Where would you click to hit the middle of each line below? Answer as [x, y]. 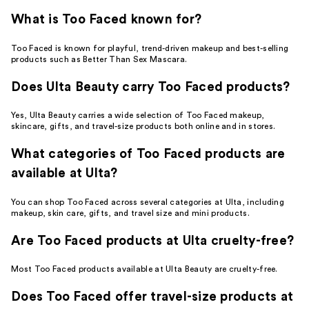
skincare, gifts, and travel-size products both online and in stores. [143, 127]
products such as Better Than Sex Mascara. [99, 59]
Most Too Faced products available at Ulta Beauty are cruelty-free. [144, 269]
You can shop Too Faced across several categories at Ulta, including [148, 202]
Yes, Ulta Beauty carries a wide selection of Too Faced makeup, [138, 116]
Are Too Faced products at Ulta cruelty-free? [152, 241]
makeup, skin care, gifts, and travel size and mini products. [130, 213]
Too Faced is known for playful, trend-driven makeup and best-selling [150, 48]
